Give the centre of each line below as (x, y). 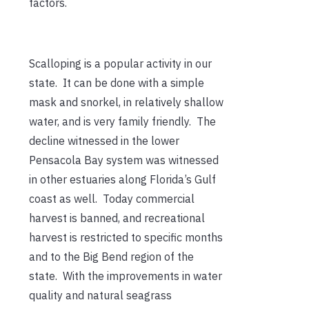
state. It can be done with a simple (117, 82)
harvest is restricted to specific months (126, 237)
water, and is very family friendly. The (122, 121)
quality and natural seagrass (100, 295)
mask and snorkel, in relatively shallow (126, 102)
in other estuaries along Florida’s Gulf (122, 179)
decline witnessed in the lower (104, 140)
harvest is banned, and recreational (117, 218)
